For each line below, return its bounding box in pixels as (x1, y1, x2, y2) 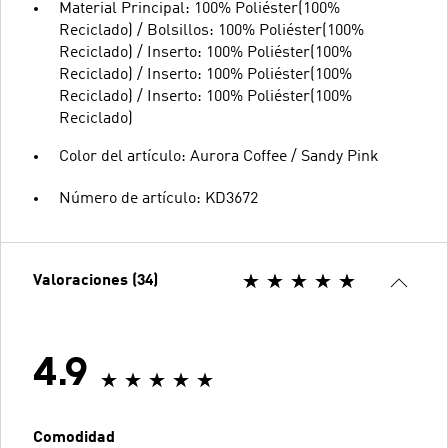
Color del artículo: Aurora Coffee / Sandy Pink (59, 148, 379, 165)
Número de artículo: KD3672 (59, 190, 258, 207)
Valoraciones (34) (33, 272, 158, 289)
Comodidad (33, 429, 115, 446)
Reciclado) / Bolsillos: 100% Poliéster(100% (59, 22, 364, 39)
